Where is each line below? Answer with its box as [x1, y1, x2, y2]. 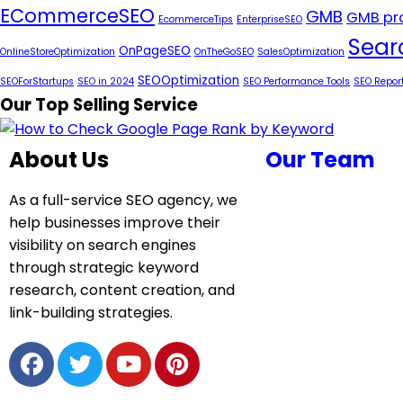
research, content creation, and [9, 280, 235, 300]
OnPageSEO [119, 42, 191, 59]
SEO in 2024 [77, 75, 134, 88]
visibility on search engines [9, 235, 196, 255]
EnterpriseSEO [237, 13, 302, 26]
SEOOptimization [138, 72, 239, 89]
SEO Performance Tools [243, 75, 350, 88]
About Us [9, 145, 109, 175]
